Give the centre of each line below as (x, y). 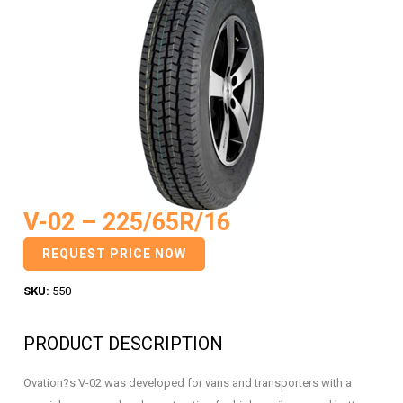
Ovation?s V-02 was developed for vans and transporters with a (188, 383)
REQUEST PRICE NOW (114, 254)
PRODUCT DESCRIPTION (123, 344)
